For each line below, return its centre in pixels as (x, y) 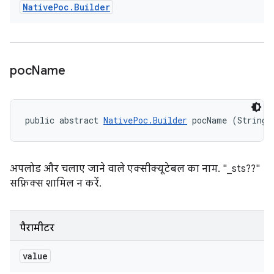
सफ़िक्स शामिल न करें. (56, 183)
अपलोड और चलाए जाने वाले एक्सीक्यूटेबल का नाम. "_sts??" (135, 169)
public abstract (64, 120)
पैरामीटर (37, 228)
